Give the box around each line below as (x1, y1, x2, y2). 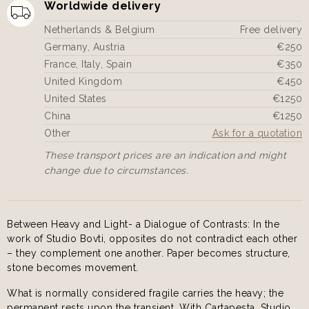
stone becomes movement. (7, 261, 139, 273)
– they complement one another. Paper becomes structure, (7, 247, 290, 259)
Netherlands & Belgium (44, 23, 155, 35)
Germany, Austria (44, 41, 125, 52)
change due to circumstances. (44, 164, 189, 176)
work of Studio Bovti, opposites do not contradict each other (7, 232, 297, 244)
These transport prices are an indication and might (44, 149, 286, 161)
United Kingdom (44, 75, 122, 87)
